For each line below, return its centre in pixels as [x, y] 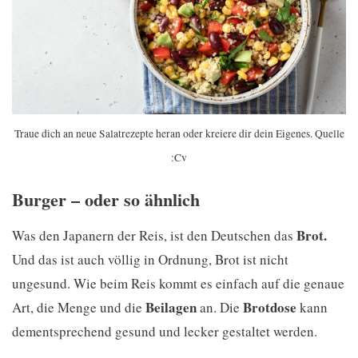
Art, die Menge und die [79, 307]
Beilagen [171, 307]
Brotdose [270, 307]
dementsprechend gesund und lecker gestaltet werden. [165, 331]
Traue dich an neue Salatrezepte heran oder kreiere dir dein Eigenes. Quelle [179, 134]
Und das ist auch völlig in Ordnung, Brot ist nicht [150, 259]
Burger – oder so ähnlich [106, 200]
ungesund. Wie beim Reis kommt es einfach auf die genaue [178, 283]
